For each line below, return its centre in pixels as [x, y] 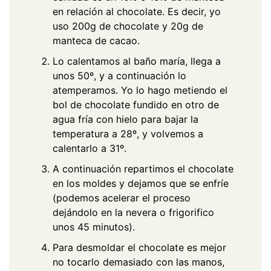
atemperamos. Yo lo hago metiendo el [140, 90]
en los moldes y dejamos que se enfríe [141, 183]
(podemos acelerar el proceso [122, 198]
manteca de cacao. [96, 40]
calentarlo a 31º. [90, 148]
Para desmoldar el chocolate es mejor [139, 247]
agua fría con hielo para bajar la [126, 119]
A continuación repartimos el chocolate [143, 168]
